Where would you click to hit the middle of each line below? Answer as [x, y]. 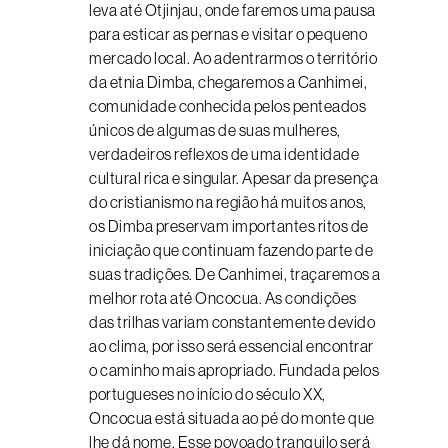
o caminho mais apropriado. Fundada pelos [234, 370]
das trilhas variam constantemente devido [232, 322]
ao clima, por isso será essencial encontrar [231, 346]
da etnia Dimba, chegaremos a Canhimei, [228, 82]
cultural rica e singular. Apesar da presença [233, 178]
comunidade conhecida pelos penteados [227, 106]
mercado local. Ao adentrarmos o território [233, 58]
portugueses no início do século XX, [207, 394]
